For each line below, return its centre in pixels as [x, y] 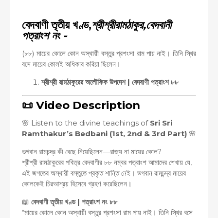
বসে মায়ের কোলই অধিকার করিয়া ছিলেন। [71, 64]
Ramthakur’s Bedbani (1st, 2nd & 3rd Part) [104, 133]
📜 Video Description [81, 105]
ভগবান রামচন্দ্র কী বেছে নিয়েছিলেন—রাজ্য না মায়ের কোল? [92, 151]
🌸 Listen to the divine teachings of [86, 123]
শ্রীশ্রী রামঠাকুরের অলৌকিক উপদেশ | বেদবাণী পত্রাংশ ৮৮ [110, 82]
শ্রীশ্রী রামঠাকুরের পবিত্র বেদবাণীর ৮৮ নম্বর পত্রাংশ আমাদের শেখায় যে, [107, 162]
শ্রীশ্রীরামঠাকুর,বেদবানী [131, 25]
